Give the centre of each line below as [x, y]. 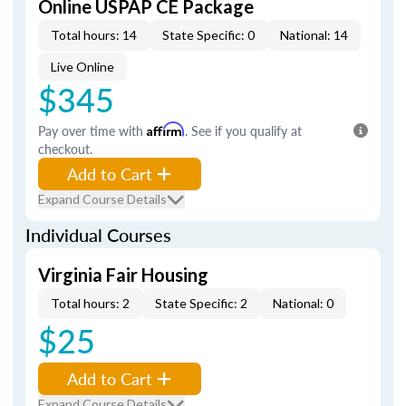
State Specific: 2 [201, 303]
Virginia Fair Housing [123, 275]
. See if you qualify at [243, 130]
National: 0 [303, 303]
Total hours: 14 [94, 35]
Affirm [166, 129]
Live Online [82, 67]
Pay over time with [92, 130]
